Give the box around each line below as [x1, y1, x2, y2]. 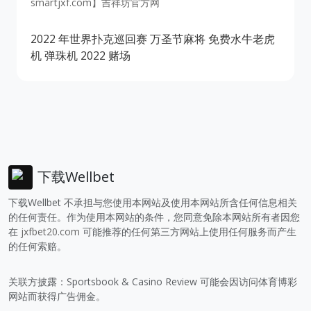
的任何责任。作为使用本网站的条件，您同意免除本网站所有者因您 [8, 210, 300, 224]
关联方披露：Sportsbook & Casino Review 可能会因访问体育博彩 [8, 274, 297, 288]
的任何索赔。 [8, 239, 67, 253]
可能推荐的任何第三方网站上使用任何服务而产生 [80, 224, 296, 238]
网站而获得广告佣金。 [8, 289, 106, 303]
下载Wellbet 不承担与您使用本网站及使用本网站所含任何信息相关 [8, 195, 297, 209]
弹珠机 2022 [44, 47, 106, 63]
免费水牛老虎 [208, 31, 275, 47]
